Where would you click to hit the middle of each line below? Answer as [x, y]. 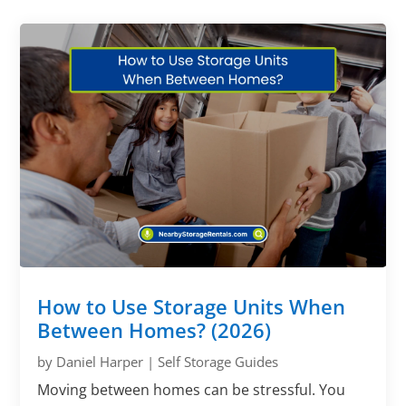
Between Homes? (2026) [155, 329]
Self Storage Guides [218, 361]
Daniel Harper [100, 361]
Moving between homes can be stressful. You [192, 389]
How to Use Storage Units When [192, 306]
